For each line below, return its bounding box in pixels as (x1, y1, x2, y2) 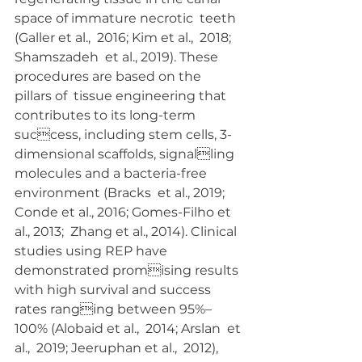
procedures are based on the (15, 69, 204, 84)
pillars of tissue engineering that (15, 88, 229, 103)
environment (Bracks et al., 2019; (15, 185, 228, 200)
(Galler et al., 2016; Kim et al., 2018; (15, 30, 234, 45)
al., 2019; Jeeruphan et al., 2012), (15, 340, 221, 356)
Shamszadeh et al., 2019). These (15, 49, 221, 65)
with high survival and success (15, 282, 214, 297)
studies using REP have (15, 243, 170, 259)
